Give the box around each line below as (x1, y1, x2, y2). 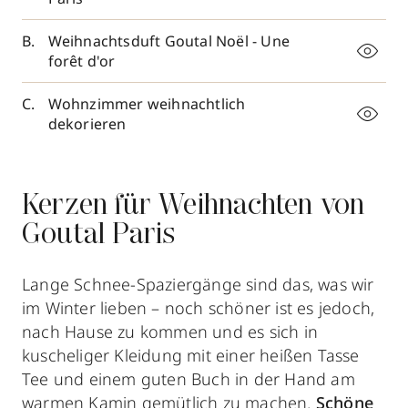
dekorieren (47, 114, 130, 134)
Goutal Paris (22, 221, 176, 250)
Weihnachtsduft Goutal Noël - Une (47, 31, 291, 51)
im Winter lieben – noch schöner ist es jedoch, (22, 297, 375, 319)
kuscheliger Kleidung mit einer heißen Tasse (22, 344, 360, 366)
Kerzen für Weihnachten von (22, 192, 365, 221)
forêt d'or (47, 51, 119, 71)
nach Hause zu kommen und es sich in (22, 321, 319, 342)
